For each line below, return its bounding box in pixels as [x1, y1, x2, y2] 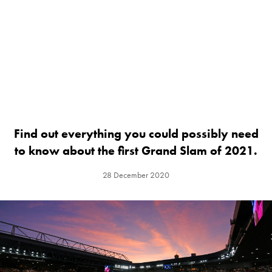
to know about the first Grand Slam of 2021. [15, 143, 257, 159]
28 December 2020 [103, 169, 169, 181]
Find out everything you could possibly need [13, 126, 259, 142]
